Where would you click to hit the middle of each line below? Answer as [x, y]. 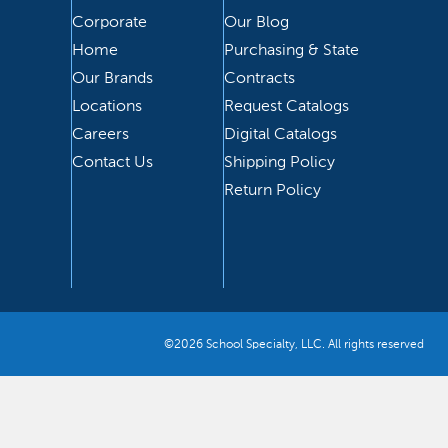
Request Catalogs [287, 105]
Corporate [109, 21]
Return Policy [273, 189]
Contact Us [112, 161]
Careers [100, 133]
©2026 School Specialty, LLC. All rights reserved [294, 344]
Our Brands [112, 77]
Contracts [260, 77]
